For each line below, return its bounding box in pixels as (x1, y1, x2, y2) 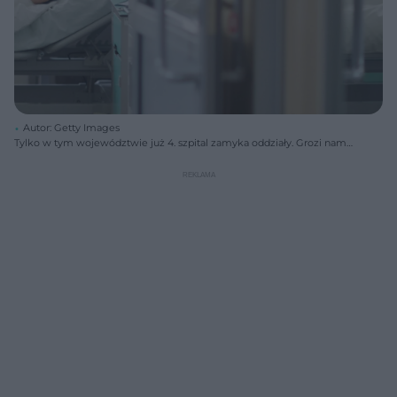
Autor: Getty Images (23, 121, 120, 134)
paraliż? (14, 151, 50, 164)
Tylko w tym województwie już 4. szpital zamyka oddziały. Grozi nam (14, 136, 346, 149)
